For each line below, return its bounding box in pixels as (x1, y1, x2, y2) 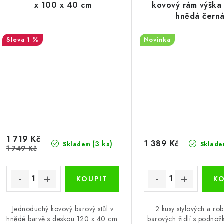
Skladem (60, 139, 91, 149)
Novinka (143, 35, 171, 45)
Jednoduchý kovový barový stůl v (12, 203, 114, 214)
